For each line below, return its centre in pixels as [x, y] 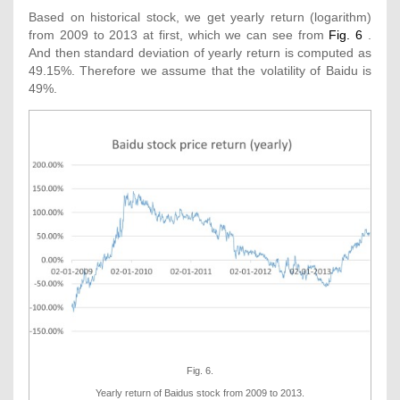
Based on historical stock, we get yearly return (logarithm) [200, 17]
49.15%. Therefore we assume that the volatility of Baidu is [200, 70]
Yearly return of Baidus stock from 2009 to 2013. [200, 392]
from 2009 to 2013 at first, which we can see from [179, 34]
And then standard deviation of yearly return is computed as [200, 52]
